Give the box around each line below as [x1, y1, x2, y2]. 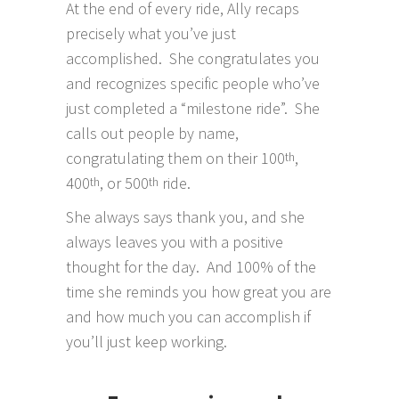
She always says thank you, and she [66, 206, 305, 227]
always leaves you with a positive [66, 231, 283, 252]
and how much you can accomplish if [66, 305, 311, 327]
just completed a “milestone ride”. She [66, 97, 320, 118]
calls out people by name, [66, 122, 239, 143]
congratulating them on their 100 [66, 147, 285, 168]
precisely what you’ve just [66, 22, 236, 44]
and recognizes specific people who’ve [66, 72, 320, 94]
